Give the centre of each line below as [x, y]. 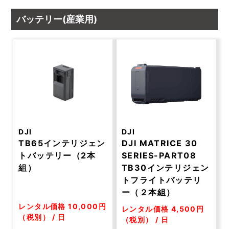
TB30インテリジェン [166, 168]
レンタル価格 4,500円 [163, 209]
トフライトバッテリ [162, 180]
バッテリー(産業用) [57, 19]
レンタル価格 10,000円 [63, 206]
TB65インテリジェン [62, 143]
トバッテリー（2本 [57, 155]
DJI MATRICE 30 [160, 143]
